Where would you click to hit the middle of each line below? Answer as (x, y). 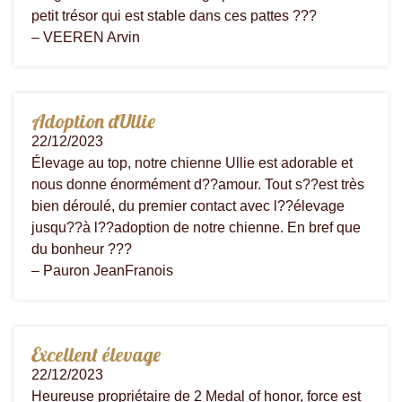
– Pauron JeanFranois (102, 270)
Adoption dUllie (93, 121)
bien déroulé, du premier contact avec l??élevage (188, 205)
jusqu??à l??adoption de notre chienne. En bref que (196, 227)
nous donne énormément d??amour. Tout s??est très (198, 184)
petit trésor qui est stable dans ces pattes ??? (174, 15)
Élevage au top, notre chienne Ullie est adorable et (192, 162)
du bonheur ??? (82, 249)
